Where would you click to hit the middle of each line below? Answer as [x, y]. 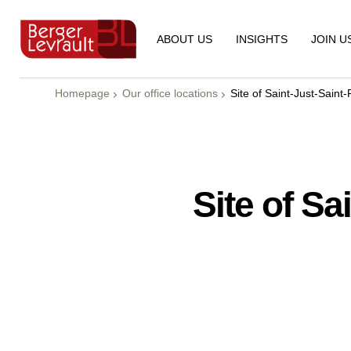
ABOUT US [185, 39]
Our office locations [170, 93]
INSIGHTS [262, 39]
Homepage [82, 93]
